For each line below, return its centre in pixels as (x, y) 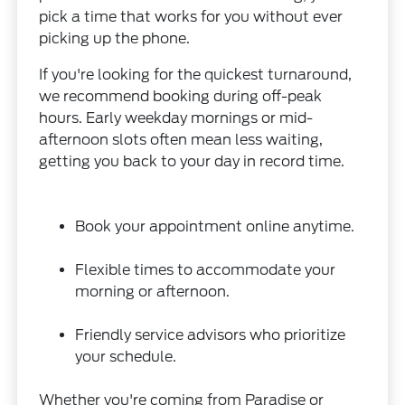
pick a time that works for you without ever (191, 16)
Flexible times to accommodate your (206, 269)
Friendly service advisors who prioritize (211, 334)
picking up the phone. (115, 38)
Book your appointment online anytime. (215, 226)
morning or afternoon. (153, 291)
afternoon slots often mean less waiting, (181, 139)
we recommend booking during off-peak (181, 96)
